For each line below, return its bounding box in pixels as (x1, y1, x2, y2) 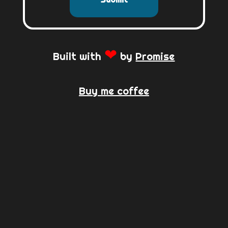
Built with (53, 49, 105, 63)
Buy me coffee (78, 84, 149, 97)
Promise (135, 49, 175, 63)
